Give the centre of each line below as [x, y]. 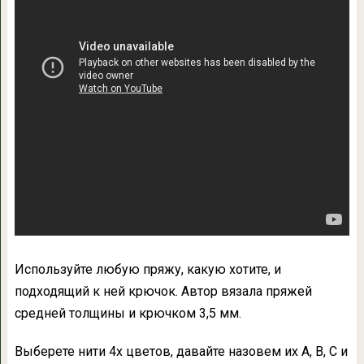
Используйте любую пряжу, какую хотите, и [147, 270]
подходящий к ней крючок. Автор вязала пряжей [163, 292]
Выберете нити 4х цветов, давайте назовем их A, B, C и [181, 352]
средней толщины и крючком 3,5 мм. [128, 314]
